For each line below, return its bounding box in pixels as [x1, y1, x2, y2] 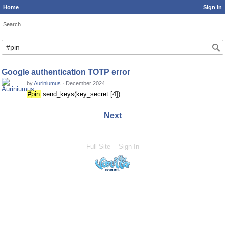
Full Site [86, 143, 110, 150]
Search [3, 21, 21, 27]
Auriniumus [34, 80, 61, 86]
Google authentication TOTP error [2, 68, 130, 76]
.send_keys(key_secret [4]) [41, 90, 120, 98]
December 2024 [66, 80, 105, 86]
